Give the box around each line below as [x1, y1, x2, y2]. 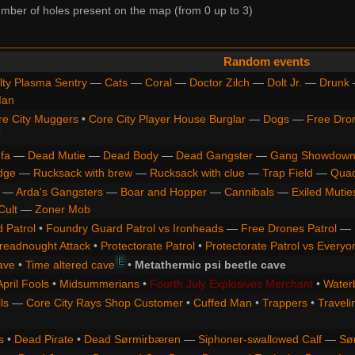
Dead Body [102, 148, 158, 162]
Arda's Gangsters [15, 185, 103, 198]
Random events [223, 54, 310, 68]
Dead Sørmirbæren [83, 332, 181, 345]
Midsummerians [59, 277, 139, 290]
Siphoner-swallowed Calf [197, 332, 322, 345]
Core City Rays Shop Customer [25, 296, 183, 309]
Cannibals [223, 185, 274, 198]
